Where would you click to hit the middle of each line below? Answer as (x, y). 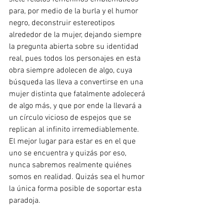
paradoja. (26, 201)
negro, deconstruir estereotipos (63, 23)
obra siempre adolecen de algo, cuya (72, 71)
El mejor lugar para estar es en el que (73, 142)
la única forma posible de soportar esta (76, 189)
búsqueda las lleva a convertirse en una (77, 82)
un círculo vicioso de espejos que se (71, 118)
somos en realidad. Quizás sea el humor (78, 177)
